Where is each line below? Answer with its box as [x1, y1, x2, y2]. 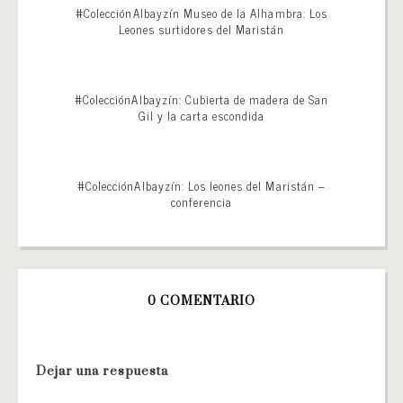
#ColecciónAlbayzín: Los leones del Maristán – [77, 175, 326, 195]
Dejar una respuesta [36, 363, 168, 380]
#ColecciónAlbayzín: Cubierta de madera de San [75, 89, 328, 109]
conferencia [171, 192, 232, 211]
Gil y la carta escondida [139, 105, 264, 125]
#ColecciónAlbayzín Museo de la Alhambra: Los [76, 3, 327, 22]
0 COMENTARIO [147, 292, 256, 309]
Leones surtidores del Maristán [118, 19, 285, 39]
